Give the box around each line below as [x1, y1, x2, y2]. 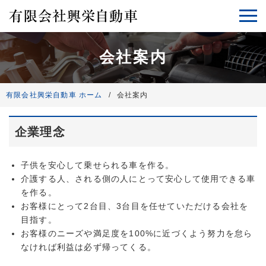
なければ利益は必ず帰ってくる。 [21, 242, 156, 252]
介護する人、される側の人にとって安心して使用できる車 [21, 174, 256, 184]
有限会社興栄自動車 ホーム [6, 91, 103, 100]
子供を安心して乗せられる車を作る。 [21, 160, 175, 170]
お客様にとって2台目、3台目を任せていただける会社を [21, 201, 249, 211]
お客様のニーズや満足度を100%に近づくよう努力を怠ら [21, 229, 253, 239]
